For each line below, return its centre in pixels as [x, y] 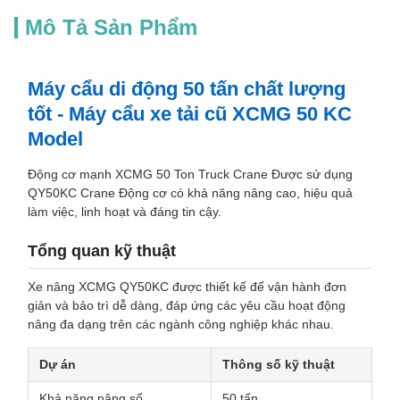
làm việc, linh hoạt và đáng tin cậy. [125, 212]
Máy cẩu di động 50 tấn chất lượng [187, 89]
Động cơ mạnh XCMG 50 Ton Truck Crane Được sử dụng [190, 174]
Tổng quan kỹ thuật [102, 251]
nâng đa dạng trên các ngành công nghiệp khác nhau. [181, 324]
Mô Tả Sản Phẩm [111, 27]
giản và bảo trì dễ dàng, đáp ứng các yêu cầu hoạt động [187, 305]
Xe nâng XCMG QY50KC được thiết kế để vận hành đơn [187, 287]
